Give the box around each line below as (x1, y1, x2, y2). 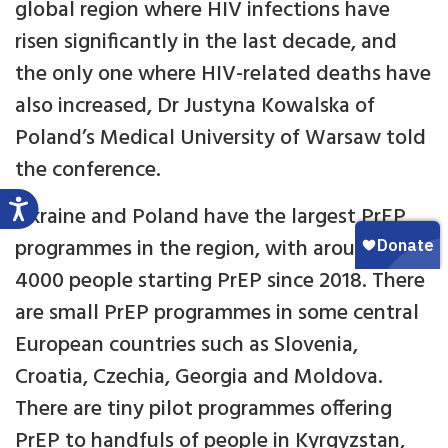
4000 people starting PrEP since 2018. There (15, 263, 425, 299)
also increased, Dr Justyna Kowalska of (15, 88, 375, 124)
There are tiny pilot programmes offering (15, 391, 392, 427)
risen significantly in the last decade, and (15, 24, 397, 60)
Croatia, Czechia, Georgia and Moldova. (15, 359, 383, 395)
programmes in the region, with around (15, 231, 380, 267)
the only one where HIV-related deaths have (15, 56, 431, 92)
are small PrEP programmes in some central (15, 295, 419, 331)
